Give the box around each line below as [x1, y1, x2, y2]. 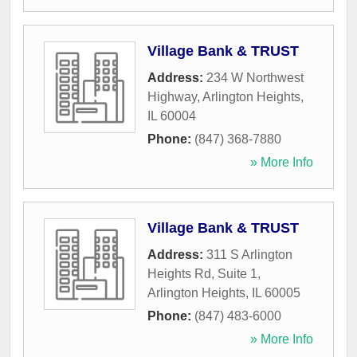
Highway [147, 90, 197, 104]
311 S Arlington [206, 248, 292, 262]
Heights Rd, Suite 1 [147, 267, 257, 281]
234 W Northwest [206, 71, 304, 85]
